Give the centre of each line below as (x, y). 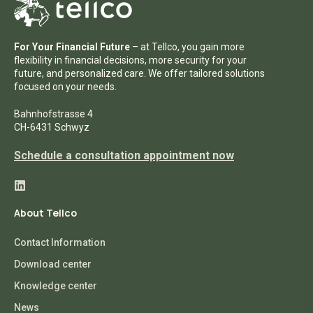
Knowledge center (56, 286)
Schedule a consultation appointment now (124, 156)
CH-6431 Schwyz (52, 128)
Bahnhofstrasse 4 (53, 114)
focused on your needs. (65, 87)
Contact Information (60, 243)
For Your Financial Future (73, 47)
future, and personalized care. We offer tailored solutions (139, 74)
